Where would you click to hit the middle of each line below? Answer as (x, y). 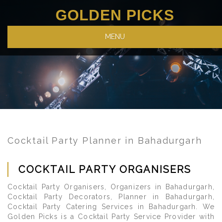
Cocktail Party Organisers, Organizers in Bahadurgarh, (111, 187)
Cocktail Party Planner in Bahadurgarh (105, 140)
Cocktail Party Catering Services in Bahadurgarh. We (111, 207)
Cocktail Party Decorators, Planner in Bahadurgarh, (111, 197)
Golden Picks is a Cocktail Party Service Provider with (111, 217)
